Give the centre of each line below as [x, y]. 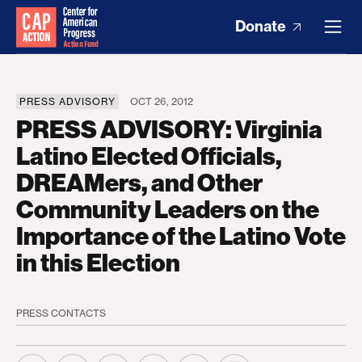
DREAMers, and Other [139, 183]
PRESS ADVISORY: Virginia [169, 130]
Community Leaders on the [168, 210]
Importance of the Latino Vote [181, 237]
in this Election [98, 263]
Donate [262, 26]
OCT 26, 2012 [161, 101]
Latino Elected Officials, [149, 157]
